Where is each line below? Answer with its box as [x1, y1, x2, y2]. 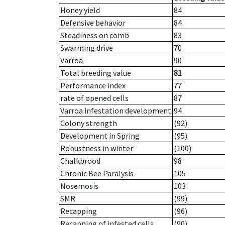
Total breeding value [60, 68, 131, 78]
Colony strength [60, 118, 117, 129]
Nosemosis [60, 181, 98, 191]
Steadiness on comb [60, 30, 129, 41]
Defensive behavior [60, 18, 126, 28]
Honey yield [60, 5, 100, 16]
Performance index [60, 80, 126, 91]
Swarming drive [60, 43, 113, 53]
